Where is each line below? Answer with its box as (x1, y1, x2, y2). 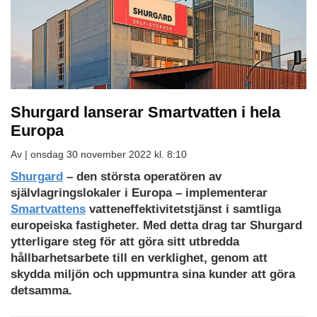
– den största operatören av (63, 169, 221, 183)
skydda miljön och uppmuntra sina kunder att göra (11, 267, 295, 281)
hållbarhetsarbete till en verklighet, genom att (11, 250, 267, 265)
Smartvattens (11, 202, 86, 216)
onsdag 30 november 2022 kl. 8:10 (30, 148, 187, 160)
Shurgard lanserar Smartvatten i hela (11, 103, 280, 121)
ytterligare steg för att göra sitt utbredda (11, 234, 239, 248)
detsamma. (11, 283, 72, 297)
